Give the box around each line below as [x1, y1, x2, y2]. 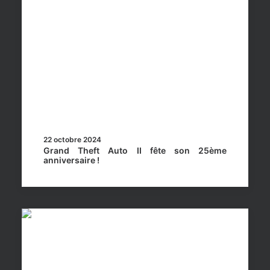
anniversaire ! [43, 155, 99, 165]
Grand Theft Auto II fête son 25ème [43, 145, 227, 155]
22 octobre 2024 [43, 135, 101, 144]
